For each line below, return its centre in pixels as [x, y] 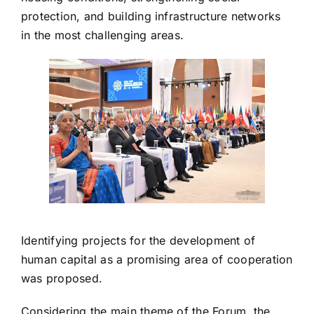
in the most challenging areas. [102, 35]
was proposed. [62, 278]
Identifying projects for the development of [138, 240]
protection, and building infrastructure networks [151, 16]
